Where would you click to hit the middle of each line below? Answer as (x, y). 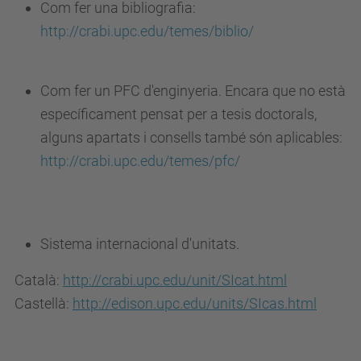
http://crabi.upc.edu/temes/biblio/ (147, 31)
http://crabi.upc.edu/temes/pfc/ (140, 161)
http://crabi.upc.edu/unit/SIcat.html (175, 280)
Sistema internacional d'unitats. (143, 244)
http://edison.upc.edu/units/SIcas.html (195, 303)
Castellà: (44, 303)
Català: (39, 280)
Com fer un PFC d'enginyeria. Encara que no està (193, 91)
